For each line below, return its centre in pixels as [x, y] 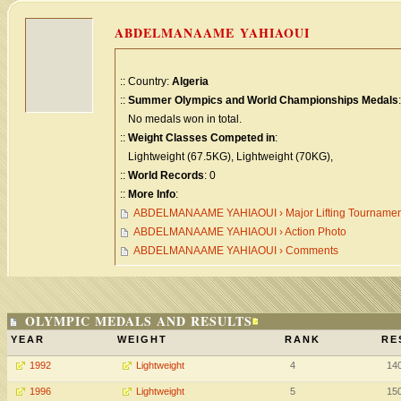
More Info [152, 194]
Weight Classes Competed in [201, 138]
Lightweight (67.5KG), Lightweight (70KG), [226, 157]
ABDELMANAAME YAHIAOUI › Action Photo [240, 232]
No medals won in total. [181, 119]
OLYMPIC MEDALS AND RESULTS [139, 321]
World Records [166, 175]
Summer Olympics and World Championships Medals [263, 100]
